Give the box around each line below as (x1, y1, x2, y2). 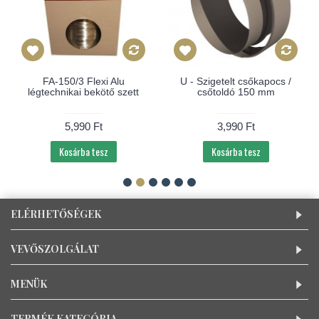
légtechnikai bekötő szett (28, 86, 139, 98)
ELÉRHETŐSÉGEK (11, 207, 101, 221)
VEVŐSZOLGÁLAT (11, 242, 99, 256)
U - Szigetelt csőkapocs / (180, 75, 291, 87)
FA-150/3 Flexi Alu (42, 75, 125, 87)
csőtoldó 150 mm (197, 86, 275, 98)
